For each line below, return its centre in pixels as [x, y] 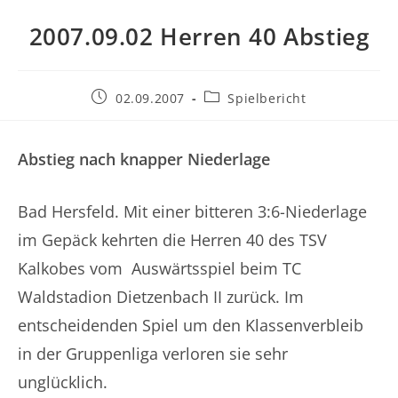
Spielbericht [267, 98]
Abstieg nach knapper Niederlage [144, 159]
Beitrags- [232, 96]
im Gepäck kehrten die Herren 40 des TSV [172, 240]
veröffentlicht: [137, 113]
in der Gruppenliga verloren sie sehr [153, 354]
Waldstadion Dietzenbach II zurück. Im [161, 297]
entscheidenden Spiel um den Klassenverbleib [191, 325]
